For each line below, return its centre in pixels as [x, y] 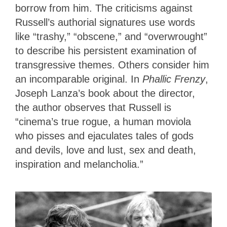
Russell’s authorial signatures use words [105, 23]
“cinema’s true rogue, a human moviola [103, 122]
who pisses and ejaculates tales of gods [104, 136]
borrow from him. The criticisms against [104, 8]
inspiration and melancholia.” [81, 164]
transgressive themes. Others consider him [112, 65]
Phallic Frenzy [174, 79]
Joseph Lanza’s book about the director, [105, 93]
